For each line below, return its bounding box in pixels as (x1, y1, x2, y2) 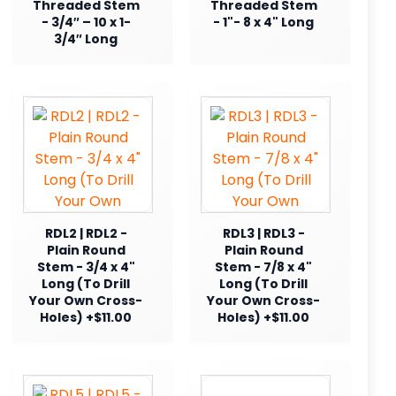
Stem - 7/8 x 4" (215, 257, 312, 276)
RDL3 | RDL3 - (222, 224, 305, 242)
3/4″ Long (54, 29, 118, 48)
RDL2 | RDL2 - (44, 224, 127, 242)
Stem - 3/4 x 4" (36, 257, 135, 276)
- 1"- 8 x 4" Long (213, 12, 314, 31)
